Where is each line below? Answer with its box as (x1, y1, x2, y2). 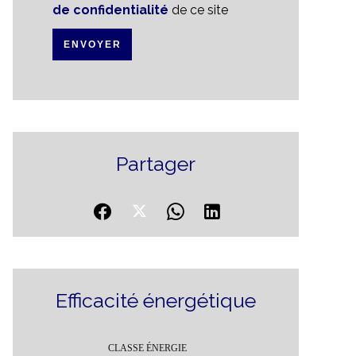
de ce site (168, 2, 228, 17)
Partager (116, 152, 195, 176)
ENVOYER (63, 39, 122, 50)
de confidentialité (52, 2, 168, 17)
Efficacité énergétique (56, 288, 256, 313)
